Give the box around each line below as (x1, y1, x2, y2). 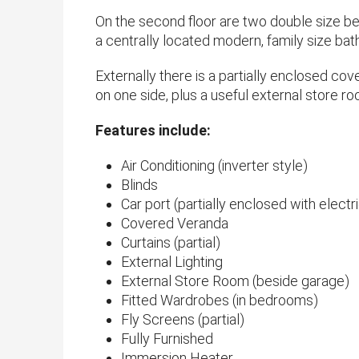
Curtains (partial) (121, 234, 220, 252)
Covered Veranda (121, 215, 228, 232)
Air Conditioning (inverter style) (121, 157, 308, 175)
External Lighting (121, 253, 223, 271)
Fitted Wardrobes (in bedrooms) (121, 292, 318, 309)
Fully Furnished (121, 330, 213, 348)
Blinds (121, 176, 158, 194)
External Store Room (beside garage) (121, 272, 349, 290)
